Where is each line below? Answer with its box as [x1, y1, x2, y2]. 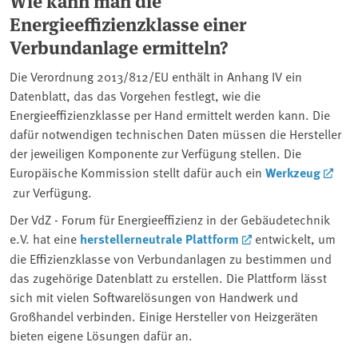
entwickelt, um [251, 229, 336, 248]
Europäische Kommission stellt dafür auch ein [10, 163, 265, 181]
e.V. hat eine [10, 229, 80, 248]
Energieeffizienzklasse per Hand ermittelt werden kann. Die [10, 105, 330, 124]
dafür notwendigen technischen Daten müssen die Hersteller [10, 125, 341, 143]
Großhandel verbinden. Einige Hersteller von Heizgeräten [10, 307, 318, 325]
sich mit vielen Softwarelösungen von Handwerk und [10, 288, 298, 306]
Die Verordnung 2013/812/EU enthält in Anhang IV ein [10, 67, 302, 86]
